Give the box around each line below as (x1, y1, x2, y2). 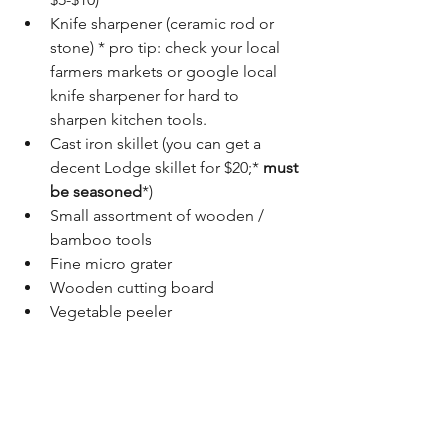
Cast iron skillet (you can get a (50, 134, 265, 153)
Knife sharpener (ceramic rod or (50, 14, 278, 33)
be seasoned (50, 182, 142, 201)
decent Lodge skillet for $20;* (50, 158, 263, 177)
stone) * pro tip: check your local (50, 38, 284, 57)
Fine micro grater (50, 254, 172, 273)
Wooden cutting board (50, 278, 218, 297)
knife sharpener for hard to (50, 86, 243, 105)
